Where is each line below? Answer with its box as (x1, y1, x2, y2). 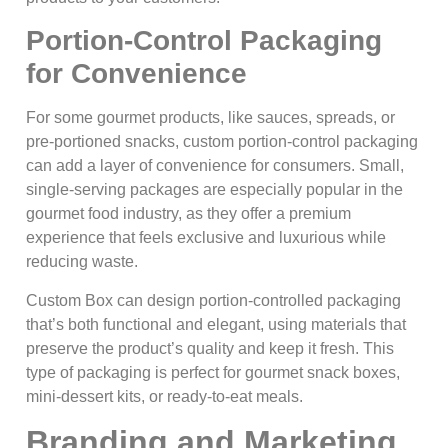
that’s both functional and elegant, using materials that (26, 315, 406, 333)
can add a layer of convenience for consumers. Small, (26, 157, 404, 175)
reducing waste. (26, 253, 138, 271)
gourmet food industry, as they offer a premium (26, 205, 351, 223)
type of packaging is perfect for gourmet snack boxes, (26, 363, 400, 381)
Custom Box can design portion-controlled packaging (26, 291, 401, 309)
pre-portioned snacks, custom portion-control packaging (26, 133, 418, 151)
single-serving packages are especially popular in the (26, 181, 403, 199)
